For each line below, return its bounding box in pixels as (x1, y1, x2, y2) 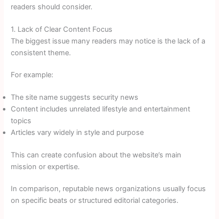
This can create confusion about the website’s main (11, 150, 182, 159)
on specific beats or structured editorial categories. (11, 196, 179, 205)
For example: (11, 70, 54, 80)
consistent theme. (11, 48, 71, 57)
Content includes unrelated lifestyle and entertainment (11, 104, 191, 113)
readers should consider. (11, 2, 93, 12)
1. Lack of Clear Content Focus (11, 24, 113, 34)
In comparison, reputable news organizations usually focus (11, 184, 206, 193)
